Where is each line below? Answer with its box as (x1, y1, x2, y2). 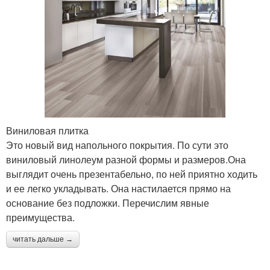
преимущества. (6, 210, 75, 225)
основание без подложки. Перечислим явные (6, 196, 209, 210)
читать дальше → (13, 235, 73, 244)
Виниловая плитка (6, 124, 89, 138)
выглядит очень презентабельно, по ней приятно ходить (6, 167, 257, 181)
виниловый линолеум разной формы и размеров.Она (6, 152, 246, 167)
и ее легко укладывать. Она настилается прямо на (6, 181, 231, 196)
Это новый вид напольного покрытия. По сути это (6, 138, 228, 152)
